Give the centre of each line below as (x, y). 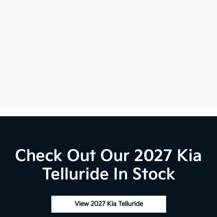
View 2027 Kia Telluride (108, 204)
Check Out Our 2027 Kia (108, 156)
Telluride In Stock (108, 175)
